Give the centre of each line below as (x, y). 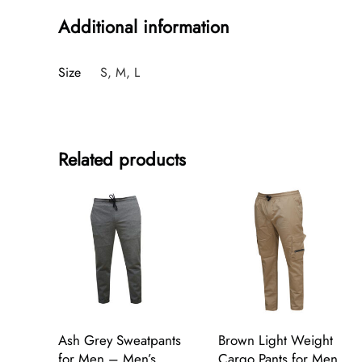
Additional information (144, 26)
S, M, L (120, 72)
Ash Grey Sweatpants (120, 341)
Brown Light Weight (276, 341)
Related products (122, 159)
